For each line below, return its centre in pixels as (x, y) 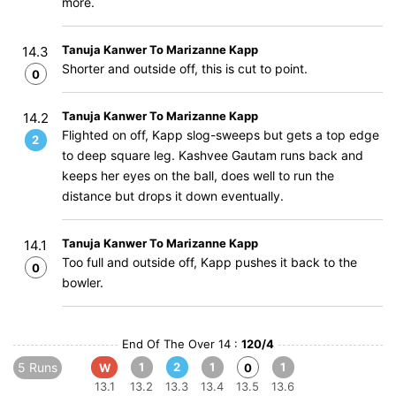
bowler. (83, 282)
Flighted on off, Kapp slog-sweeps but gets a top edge (221, 135)
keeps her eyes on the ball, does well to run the (198, 175)
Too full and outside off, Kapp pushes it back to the (209, 262)
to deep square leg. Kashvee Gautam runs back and (213, 155)
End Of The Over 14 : (182, 344)
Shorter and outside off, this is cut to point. (185, 69)
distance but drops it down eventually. (173, 196)
